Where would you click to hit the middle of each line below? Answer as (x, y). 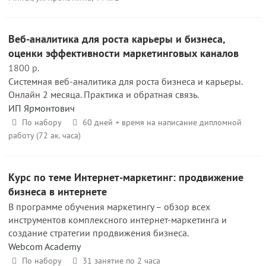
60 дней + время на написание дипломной (162, 122)
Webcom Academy (45, 246)
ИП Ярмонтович (42, 108)
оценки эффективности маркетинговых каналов (123, 53)
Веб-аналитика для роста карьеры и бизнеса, (117, 39)
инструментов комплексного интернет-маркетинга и (118, 220)
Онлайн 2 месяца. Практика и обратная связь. (104, 94)
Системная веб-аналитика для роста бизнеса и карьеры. (125, 81)
